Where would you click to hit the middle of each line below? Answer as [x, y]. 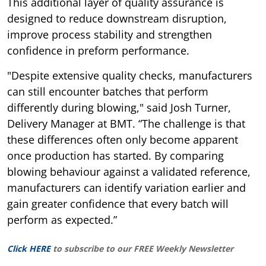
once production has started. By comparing [115, 156]
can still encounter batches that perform [108, 92]
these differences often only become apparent [123, 140]
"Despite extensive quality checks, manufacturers [130, 76]
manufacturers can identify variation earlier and [126, 188]
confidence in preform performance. [101, 51]
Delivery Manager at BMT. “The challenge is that [126, 124]
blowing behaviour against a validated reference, [129, 172]
